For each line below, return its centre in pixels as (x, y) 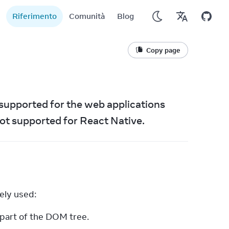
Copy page (163, 50)
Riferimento (35, 16)
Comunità (87, 16)
